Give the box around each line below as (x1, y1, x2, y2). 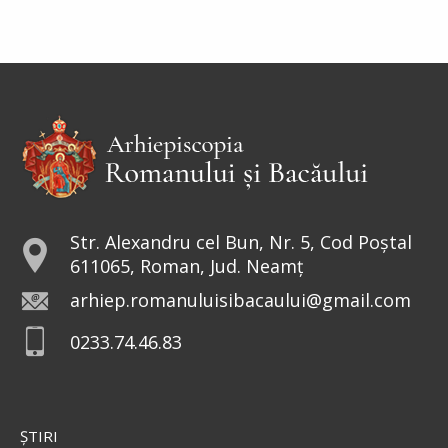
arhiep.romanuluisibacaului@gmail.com (70, 287, 411, 312)
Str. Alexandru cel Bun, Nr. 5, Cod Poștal (70, 229, 412, 254)
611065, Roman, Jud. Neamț (70, 253, 303, 278)
